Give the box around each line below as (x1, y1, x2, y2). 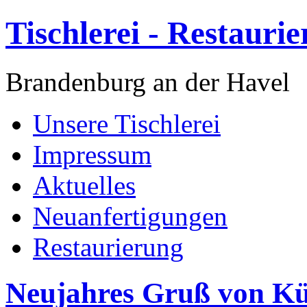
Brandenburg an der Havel (5, 66, 290, 97)
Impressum (33, 139, 151, 169)
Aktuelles (33, 170, 136, 200)
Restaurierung (33, 232, 184, 262)
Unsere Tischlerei (33, 108, 221, 138)
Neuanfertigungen (33, 201, 228, 231)
